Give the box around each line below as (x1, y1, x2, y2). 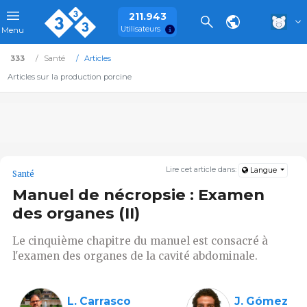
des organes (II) (12, 204, 140, 223)
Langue (247, 166, 279, 175)
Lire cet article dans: (166, 165, 239, 175)
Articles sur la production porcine (7, 72, 132, 82)
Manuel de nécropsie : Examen (12, 185, 265, 205)
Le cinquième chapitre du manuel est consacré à (12, 234, 268, 247)
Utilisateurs (120, 24, 160, 34)
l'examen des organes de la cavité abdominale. (12, 249, 258, 262)
